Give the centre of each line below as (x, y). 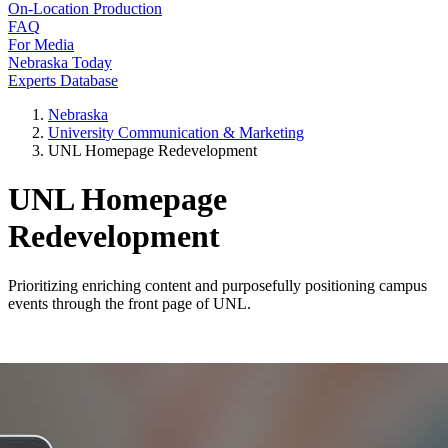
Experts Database (63, 80)
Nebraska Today (60, 62)
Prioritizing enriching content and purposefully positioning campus (217, 285)
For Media (41, 44)
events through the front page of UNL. (129, 303)
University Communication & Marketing (176, 132)
